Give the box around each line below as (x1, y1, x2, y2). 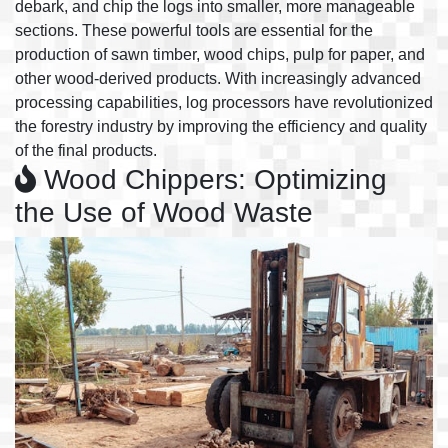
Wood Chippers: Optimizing (36, 163, 387, 195)
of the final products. (15, 141, 157, 159)
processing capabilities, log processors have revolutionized (15, 93, 433, 111)
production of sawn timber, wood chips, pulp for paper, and (15, 45, 425, 63)
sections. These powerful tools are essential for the (15, 21, 373, 39)
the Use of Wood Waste (15, 196, 313, 228)
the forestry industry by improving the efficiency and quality (15, 117, 427, 135)
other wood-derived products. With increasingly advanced (15, 69, 421, 87)
